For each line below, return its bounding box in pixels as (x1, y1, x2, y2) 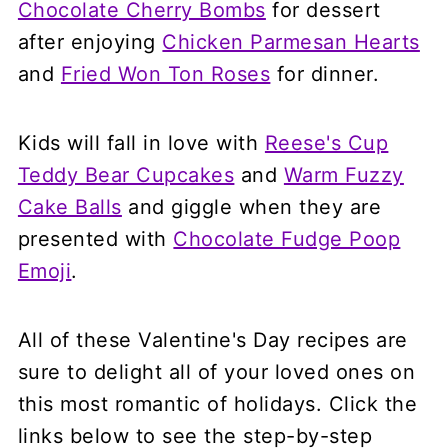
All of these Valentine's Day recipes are (17, 328, 408, 353)
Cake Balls (17, 195, 122, 220)
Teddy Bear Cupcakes (17, 163, 235, 188)
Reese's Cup (264, 131, 389, 156)
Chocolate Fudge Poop (173, 227, 401, 252)
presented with (17, 227, 174, 252)
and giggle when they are (121, 195, 382, 220)
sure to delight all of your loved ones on (17, 360, 416, 385)
